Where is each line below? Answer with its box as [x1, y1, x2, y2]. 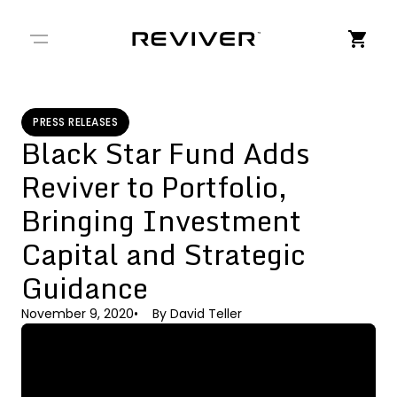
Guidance [21, 265, 148, 311]
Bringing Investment [21, 198, 301, 244]
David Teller [170, 305, 242, 323]
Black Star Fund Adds [21, 130, 310, 176]
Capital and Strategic [21, 231, 306, 277]
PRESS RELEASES [33, 114, 118, 129]
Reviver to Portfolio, [21, 164, 287, 210]
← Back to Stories [21, 54, 128, 72]
